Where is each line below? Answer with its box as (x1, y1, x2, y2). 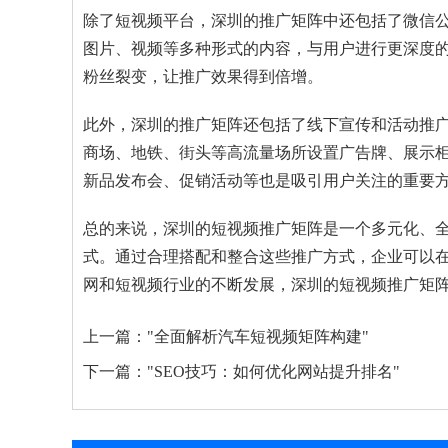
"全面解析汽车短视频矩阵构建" (147, 327, 369, 345)
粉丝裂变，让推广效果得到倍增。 (83, 67, 323, 85)
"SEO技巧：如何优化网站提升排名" (147, 362, 400, 380)
